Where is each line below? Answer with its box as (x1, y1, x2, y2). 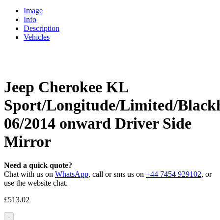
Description (24, 24, 59, 33)
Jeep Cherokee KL (4, 78, 128, 96)
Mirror (4, 132, 51, 150)
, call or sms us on (88, 170, 146, 179)
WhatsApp (55, 170, 88, 179)
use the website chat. (4, 179, 68, 188)
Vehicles (24, 33, 50, 42)
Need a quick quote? (4, 161, 72, 170)
